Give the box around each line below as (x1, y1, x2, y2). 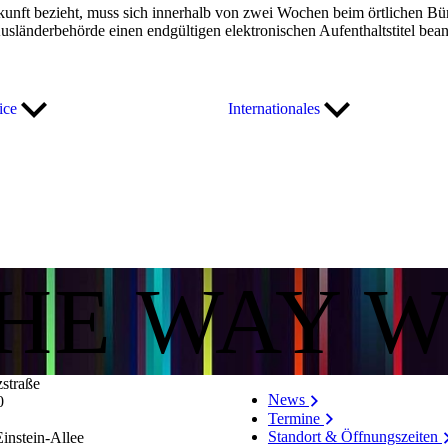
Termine (267, 409, 324, 427)
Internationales (227, 100, 324, 118)
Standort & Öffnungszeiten (267, 428, 442, 446)
